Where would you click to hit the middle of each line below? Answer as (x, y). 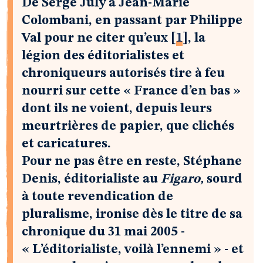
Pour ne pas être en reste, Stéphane (132, 161)
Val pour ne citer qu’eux (95, 38)
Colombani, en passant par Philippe (132, 21)
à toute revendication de (97, 197)
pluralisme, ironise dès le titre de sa (132, 214)
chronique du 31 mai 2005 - (103, 232)
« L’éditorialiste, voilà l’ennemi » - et (133, 249)
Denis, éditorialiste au (91, 179)
